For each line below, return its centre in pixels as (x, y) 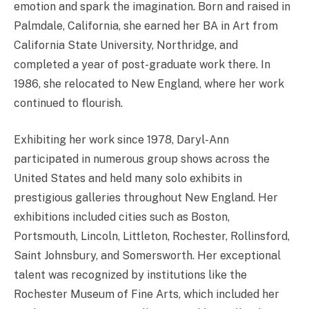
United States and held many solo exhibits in (128, 178)
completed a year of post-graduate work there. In (142, 64)
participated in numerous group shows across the (142, 159)
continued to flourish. (68, 103)
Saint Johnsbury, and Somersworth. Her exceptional (147, 256)
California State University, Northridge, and (126, 45)
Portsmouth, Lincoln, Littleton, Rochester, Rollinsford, (152, 236)
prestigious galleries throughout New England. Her (146, 198)
